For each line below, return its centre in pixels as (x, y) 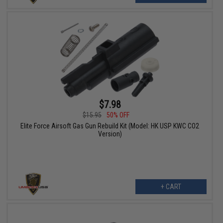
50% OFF (118, 115)
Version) (110, 134)
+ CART (171, 186)
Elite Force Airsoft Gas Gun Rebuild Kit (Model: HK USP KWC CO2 (110, 126)
